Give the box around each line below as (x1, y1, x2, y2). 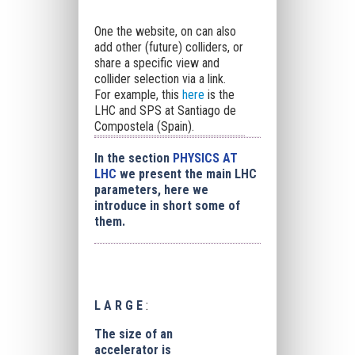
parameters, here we (94, 182, 208, 197)
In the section (94, 151, 173, 166)
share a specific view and (94, 55, 219, 71)
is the (207, 87, 235, 102)
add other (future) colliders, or (94, 40, 243, 55)
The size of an (94, 326, 173, 342)
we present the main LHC (116, 166, 257, 181)
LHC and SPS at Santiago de (94, 103, 236, 118)
